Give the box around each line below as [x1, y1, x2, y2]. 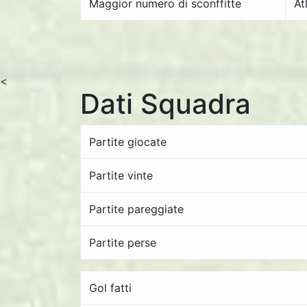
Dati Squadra [80, 87, 251, 121]
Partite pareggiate [89, 202, 184, 216]
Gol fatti [89, 281, 132, 295]
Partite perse [89, 236, 156, 249]
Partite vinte [89, 169, 153, 182]
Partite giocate [89, 135, 167, 149]
